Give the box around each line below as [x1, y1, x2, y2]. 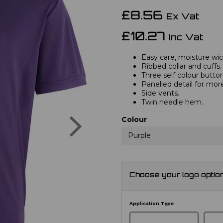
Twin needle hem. [141, 97, 203, 107]
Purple [128, 130, 151, 140]
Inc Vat [169, 33, 203, 42]
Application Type [129, 200, 174, 206]
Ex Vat [166, 12, 199, 21]
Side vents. [141, 88, 179, 98]
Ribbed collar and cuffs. [141, 61, 222, 71]
